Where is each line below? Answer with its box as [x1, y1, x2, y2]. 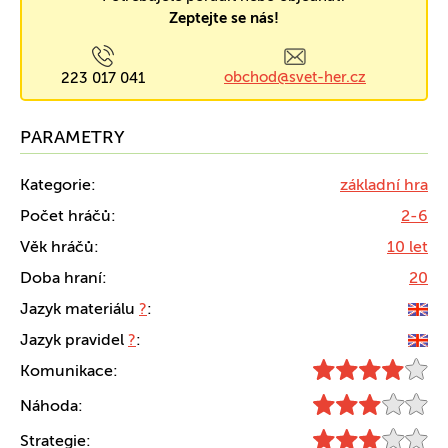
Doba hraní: [20, 268, 107, 287]
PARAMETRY [20, 126, 125, 148]
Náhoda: [20, 396, 83, 415]
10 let [387, 237, 428, 256]
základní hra [340, 175, 428, 194]
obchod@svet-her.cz [224, 68, 366, 86]
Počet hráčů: [20, 206, 116, 225]
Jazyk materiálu [20, 299, 139, 318]
